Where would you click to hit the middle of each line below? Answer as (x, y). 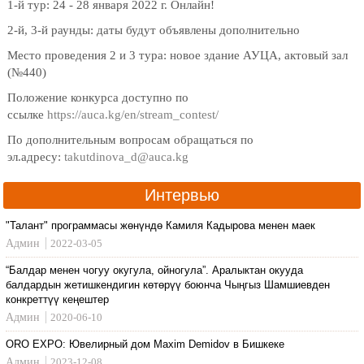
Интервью (182, 195)
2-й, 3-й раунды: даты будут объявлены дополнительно (154, 30)
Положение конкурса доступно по (98, 97)
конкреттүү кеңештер (58, 299)
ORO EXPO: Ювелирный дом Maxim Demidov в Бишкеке (145, 344)
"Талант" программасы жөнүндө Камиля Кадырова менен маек (161, 225)
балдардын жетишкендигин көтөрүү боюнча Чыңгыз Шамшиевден (168, 284)
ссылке (28, 114)
